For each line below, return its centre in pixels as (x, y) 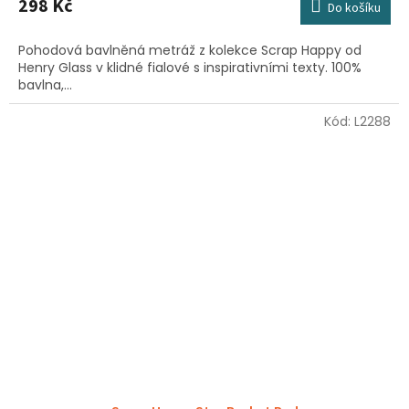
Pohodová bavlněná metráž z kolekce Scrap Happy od (190, 50)
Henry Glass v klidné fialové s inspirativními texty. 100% (190, 67)
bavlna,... (45, 84)
